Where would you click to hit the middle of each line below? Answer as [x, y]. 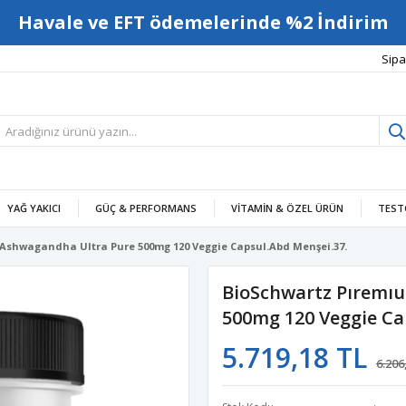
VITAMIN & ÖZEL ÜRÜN [287, 208]
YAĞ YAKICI [34, 208]
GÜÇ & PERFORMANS [146, 208]
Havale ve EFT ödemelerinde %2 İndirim [203, 22]
